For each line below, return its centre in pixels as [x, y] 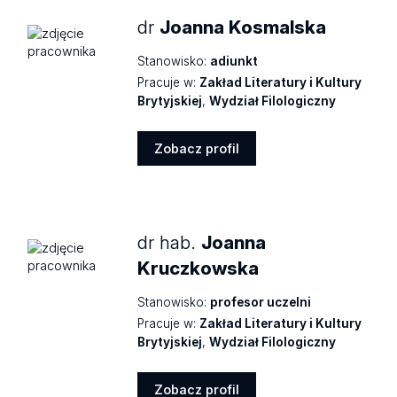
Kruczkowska [198, 268]
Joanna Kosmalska [243, 27]
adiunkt [234, 62]
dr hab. [170, 242]
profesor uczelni [261, 303]
